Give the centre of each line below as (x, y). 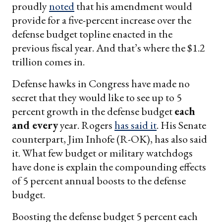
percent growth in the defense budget (93, 111)
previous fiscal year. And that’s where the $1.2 (109, 48)
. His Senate (181, 125)
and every (35, 125)
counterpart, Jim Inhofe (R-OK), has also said (110, 139)
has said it (136, 125)
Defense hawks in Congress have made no (101, 83)
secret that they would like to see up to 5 (97, 97)
